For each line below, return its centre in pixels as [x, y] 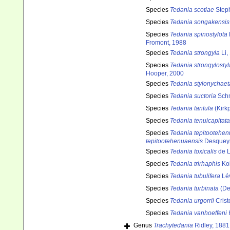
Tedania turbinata [194, 189]
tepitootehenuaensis [174, 141]
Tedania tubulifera [195, 176]
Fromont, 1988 [166, 43]
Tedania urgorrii [192, 201]
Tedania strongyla [195, 53]
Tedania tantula [191, 109]
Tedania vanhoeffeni [198, 213]
